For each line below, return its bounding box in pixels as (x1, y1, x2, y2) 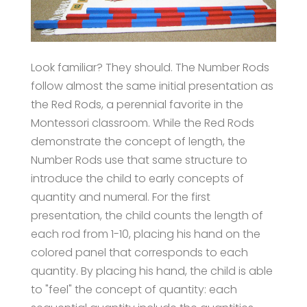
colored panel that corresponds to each (30, 244, 248, 260)
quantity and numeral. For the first (30, 188, 210, 205)
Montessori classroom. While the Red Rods (30, 114, 254, 131)
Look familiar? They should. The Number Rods (30, 59, 269, 75)
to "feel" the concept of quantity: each (30, 281, 237, 297)
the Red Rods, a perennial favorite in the (30, 96, 243, 112)
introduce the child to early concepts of (30, 170, 244, 186)
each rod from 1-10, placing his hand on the (30, 225, 260, 242)
